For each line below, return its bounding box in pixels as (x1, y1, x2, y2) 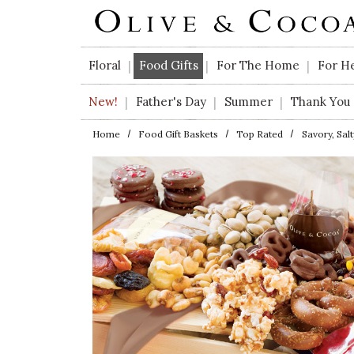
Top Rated (236, 127, 284, 140)
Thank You (291, 93, 351, 109)
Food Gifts (138, 58, 198, 73)
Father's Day (135, 93, 206, 109)
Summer (224, 93, 273, 109)
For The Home (216, 58, 299, 73)
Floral (88, 58, 121, 73)
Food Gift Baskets (138, 127, 219, 140)
